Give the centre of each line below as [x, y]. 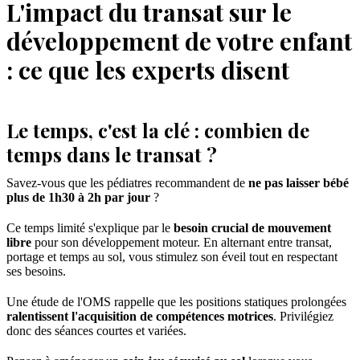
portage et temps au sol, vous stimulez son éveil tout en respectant [172, 256]
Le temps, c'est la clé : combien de [158, 130]
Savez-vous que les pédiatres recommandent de [127, 182]
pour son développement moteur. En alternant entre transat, [182, 242]
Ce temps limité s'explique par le [90, 227]
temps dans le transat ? [112, 154]
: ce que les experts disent [148, 70]
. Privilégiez [303, 316]
